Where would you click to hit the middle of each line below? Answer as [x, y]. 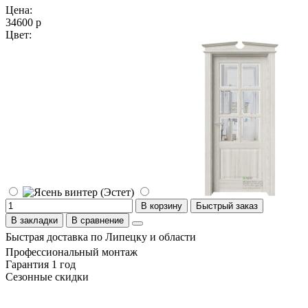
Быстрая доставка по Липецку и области [101, 236]
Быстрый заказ [227, 206]
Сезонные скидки [47, 276]
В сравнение [98, 220]
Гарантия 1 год [41, 264]
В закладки [34, 220]
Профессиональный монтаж [71, 252]
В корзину [162, 206]
